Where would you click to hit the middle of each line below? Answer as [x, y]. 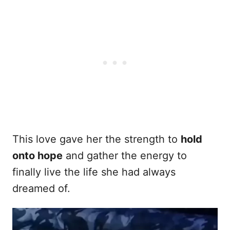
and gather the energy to [125, 156]
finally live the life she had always [94, 172]
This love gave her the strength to [97, 139]
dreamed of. [41, 188]
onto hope [37, 156]
